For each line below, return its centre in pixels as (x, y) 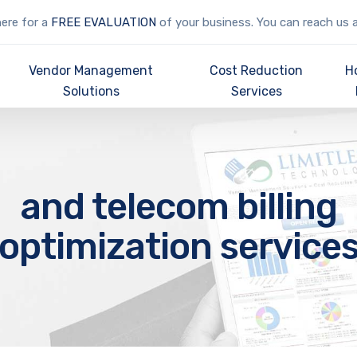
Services (256, 91)
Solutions (91, 91)
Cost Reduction (257, 71)
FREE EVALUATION (103, 22)
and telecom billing (178, 207)
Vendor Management (91, 71)
